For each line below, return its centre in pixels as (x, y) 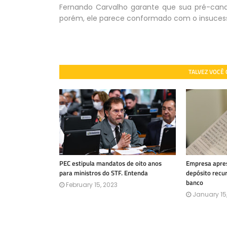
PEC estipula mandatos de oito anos (110, 163)
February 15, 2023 (92, 184)
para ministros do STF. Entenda (104, 173)
